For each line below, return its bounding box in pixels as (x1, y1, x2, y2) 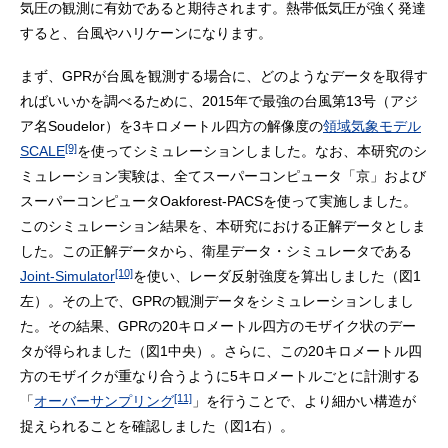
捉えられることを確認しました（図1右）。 (20, 417, 294, 434)
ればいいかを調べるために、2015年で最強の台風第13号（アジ (20, 92, 418, 109)
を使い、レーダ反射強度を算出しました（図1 (133, 267, 421, 284)
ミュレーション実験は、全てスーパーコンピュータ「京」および (20, 167, 426, 184)
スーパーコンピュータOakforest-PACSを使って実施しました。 (20, 192, 417, 209)
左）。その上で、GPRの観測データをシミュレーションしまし (20, 292, 414, 309)
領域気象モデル (323, 117, 421, 134)
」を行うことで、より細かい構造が (192, 392, 416, 409)
